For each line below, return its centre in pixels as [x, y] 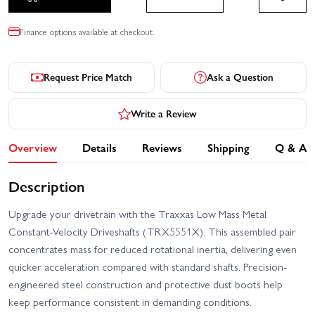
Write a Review [164, 114]
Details [99, 148]
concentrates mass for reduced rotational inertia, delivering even [153, 249]
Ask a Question [240, 77]
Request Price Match [88, 77]
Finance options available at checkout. [87, 31]
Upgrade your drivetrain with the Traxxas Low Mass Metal [137, 214]
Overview [33, 148]
